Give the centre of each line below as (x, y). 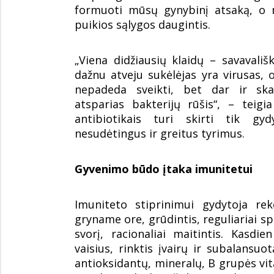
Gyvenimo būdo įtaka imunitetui (164, 168)
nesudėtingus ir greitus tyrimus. (160, 133)
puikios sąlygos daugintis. (143, 24)
